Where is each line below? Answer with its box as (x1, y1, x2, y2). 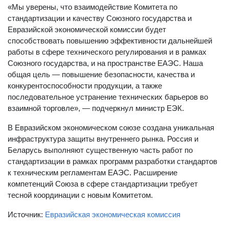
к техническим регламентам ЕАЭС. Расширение (8, 168, 177, 177)
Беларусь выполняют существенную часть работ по (8, 146, 193, 154)
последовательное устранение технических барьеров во (8, 93, 208, 101)
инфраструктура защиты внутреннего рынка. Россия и (8, 134, 198, 143)
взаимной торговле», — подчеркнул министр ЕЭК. (8, 104, 184, 112)
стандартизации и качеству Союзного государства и (8, 14, 192, 22)
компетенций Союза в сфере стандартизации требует (8, 179, 198, 188)
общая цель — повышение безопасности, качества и (8, 70, 195, 79)
